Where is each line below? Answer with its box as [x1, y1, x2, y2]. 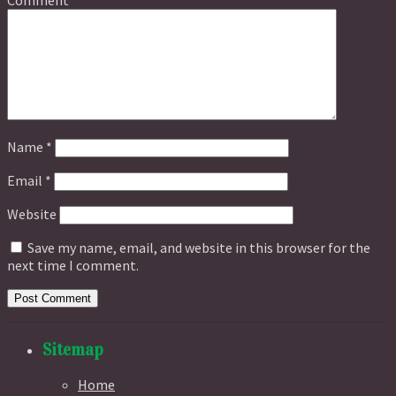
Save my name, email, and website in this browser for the [27, 238, 370, 256]
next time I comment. [7, 255, 139, 274]
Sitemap [42, 339, 103, 360]
